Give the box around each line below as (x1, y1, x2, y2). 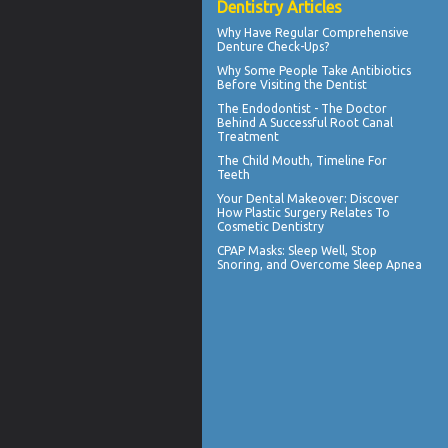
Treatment (217, 129, 279, 143)
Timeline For (316, 153, 387, 167)
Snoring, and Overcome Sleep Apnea (217, 257, 422, 271)
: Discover (344, 191, 399, 205)
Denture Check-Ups (217, 39, 324, 53)
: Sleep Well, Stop (282, 243, 377, 257)
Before (217, 77, 260, 91)
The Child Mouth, (217, 153, 316, 167)
